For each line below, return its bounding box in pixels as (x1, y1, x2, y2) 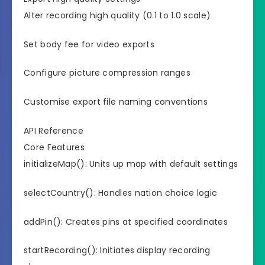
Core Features (24, 141, 85, 154)
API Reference (24, 125, 83, 137)
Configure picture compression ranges (24, 67, 190, 79)
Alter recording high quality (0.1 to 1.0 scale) (24, 9, 211, 21)
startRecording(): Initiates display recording (24, 244, 211, 257)
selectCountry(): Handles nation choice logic (24, 186, 218, 199)
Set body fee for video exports (24, 38, 154, 50)
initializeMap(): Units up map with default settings (24, 158, 238, 170)
